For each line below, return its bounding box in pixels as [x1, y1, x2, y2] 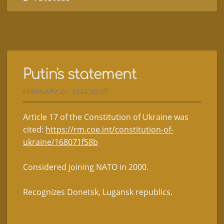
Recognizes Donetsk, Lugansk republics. [23, 186, 172, 197]
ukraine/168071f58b [23, 136, 98, 147]
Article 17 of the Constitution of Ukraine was [23, 111, 188, 122]
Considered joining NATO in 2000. [23, 161, 148, 172]
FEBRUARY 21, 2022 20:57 [23, 86, 108, 96]
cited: [23, 123, 45, 135]
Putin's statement [23, 66, 136, 82]
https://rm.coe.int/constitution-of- [45, 123, 173, 135]
